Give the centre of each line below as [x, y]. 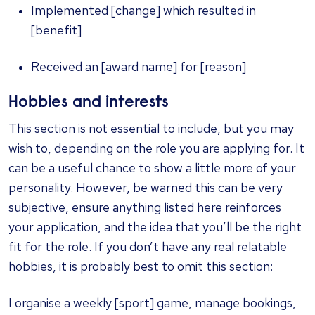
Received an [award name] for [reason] [139, 67]
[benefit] [56, 30]
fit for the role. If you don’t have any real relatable [148, 247]
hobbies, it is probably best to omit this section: [141, 266]
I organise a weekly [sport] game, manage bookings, [152, 303]
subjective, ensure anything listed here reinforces [145, 207]
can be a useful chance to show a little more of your [152, 168]
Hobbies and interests [89, 103]
